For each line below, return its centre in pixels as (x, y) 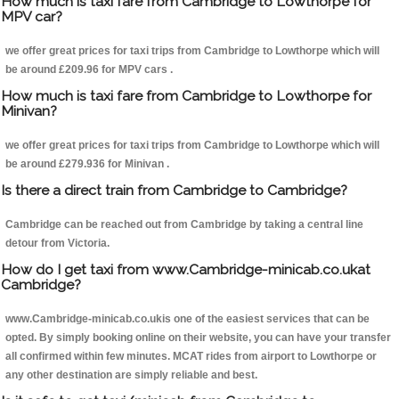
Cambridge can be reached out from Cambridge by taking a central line (184, 225)
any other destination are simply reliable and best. (131, 375)
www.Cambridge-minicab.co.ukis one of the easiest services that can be (187, 319)
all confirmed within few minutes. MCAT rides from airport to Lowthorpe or (191, 357)
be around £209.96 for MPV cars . (89, 70)
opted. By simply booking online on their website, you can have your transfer (198, 338)
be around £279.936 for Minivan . (87, 164)
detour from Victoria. (57, 244)
